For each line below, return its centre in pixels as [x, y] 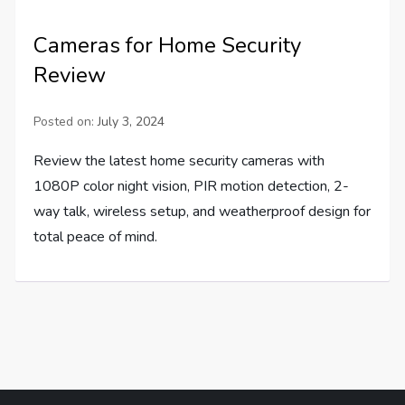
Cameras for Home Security [168, 45]
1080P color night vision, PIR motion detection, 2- [192, 186]
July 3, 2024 [132, 121]
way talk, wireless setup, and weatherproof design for [202, 211]
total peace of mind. [96, 236]
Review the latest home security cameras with [179, 160]
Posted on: [66, 121]
